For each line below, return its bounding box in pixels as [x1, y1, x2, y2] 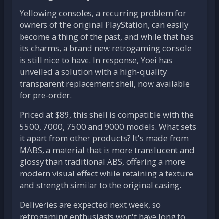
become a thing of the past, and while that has [20, 30, 194, 42]
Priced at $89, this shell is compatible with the [20, 109, 194, 120]
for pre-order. [20, 89, 72, 101]
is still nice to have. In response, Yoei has [20, 54, 172, 66]
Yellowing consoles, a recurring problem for [20, 7, 186, 19]
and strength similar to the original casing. [20, 179, 181, 191]
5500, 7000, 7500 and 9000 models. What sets [20, 120, 196, 132]
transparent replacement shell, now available [20, 77, 190, 89]
